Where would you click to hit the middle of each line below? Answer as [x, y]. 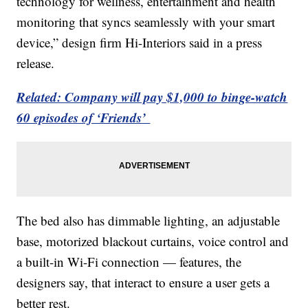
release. [36, 63]
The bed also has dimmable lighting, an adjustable [148, 221]
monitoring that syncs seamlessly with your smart [146, 22]
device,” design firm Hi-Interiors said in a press [140, 43]
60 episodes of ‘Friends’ [84, 118]
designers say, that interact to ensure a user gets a [143, 283]
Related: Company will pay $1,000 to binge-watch [152, 97]
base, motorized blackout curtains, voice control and [153, 241]
